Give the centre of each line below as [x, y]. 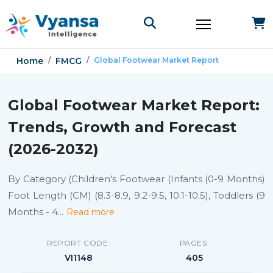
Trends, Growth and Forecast [122, 127]
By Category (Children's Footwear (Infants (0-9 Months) [136, 179]
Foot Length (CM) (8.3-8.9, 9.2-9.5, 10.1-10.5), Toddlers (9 [136, 195]
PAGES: [194, 243]
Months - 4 [33, 212]
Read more [90, 212]
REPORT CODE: [79, 243]
